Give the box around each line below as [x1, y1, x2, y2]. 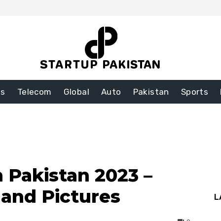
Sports [181, 87, 209, 97]
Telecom [17, 87, 52, 97]
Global [63, 87, 89, 97]
